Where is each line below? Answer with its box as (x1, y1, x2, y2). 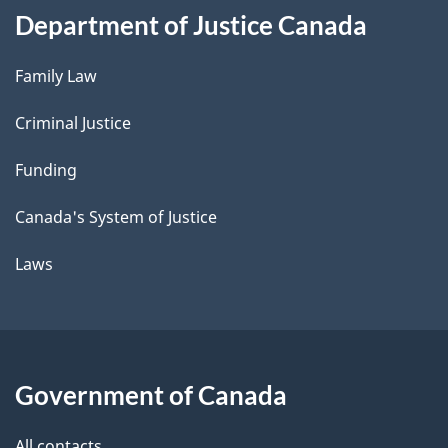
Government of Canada (15, 379, 287, 412)
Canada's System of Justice (15, 206, 217, 229)
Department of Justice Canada (15, 9, 367, 42)
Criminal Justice (15, 112, 131, 135)
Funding (15, 159, 77, 182)
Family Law (15, 65, 97, 88)
